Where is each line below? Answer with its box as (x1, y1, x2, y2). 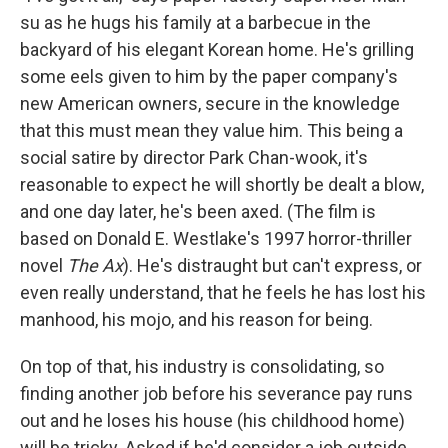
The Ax (67, 254, 123, 276)
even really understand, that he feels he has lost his (20, 281, 426, 303)
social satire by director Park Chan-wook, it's (20, 146, 368, 168)
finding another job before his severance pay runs (20, 382, 413, 404)
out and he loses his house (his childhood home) (20, 409, 405, 431)
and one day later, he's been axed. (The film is (20, 200, 376, 222)
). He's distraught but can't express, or (123, 254, 422, 276)
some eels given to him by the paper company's (20, 65, 398, 87)
